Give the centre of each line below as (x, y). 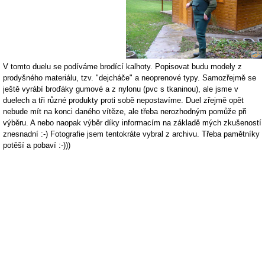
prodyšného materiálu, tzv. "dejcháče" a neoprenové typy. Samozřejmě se (130, 78)
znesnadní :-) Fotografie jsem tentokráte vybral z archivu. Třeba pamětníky (131, 134)
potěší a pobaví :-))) (37, 146)
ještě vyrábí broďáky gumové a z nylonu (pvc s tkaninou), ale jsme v (121, 89)
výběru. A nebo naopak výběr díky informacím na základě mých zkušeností (132, 123)
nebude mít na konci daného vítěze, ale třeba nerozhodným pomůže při (125, 112)
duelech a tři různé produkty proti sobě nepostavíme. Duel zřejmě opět (123, 101)
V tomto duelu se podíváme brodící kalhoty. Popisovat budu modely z (122, 67)
